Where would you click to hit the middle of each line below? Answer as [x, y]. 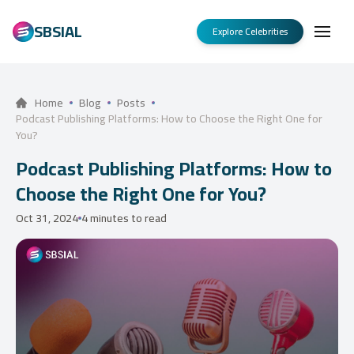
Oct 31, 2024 [47, 218]
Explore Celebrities [250, 31]
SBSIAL [58, 31]
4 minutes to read [124, 218]
